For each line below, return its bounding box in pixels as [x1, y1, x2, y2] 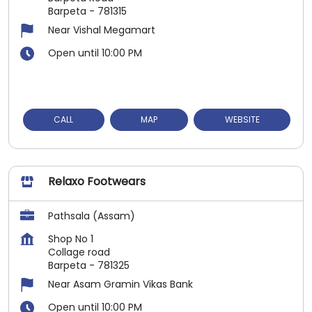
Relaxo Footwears [48, 173, 146, 189]
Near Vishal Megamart [48, 22, 155, 37]
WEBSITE [224, 113, 260, 125]
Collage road [48, 244, 110, 259]
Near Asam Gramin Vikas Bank [48, 276, 193, 291]
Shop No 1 [48, 231, 93, 246]
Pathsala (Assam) [48, 208, 135, 223]
